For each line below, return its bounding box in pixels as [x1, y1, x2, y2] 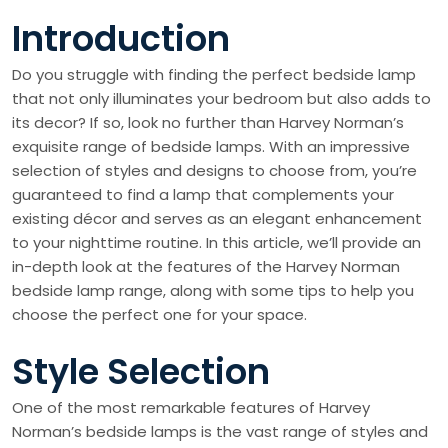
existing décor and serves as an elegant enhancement [12, 208, 422, 230]
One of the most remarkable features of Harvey [12, 397, 370, 419]
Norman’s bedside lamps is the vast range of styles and [12, 421, 428, 443]
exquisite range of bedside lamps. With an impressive [12, 136, 410, 158]
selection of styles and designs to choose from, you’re [12, 160, 417, 182]
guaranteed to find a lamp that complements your [12, 184, 394, 206]
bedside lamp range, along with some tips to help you [12, 280, 414, 302]
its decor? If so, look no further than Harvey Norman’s [12, 112, 404, 134]
